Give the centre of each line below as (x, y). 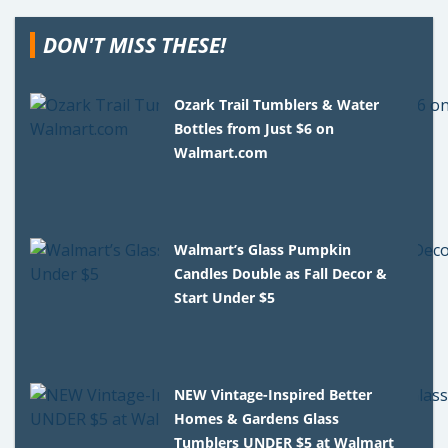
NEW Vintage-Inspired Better (273, 394)
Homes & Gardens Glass (257, 418)
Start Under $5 (225, 297)
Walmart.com (221, 152)
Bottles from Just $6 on (254, 128)
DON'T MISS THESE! (134, 44)
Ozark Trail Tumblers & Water (277, 104)
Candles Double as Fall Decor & (281, 273)
